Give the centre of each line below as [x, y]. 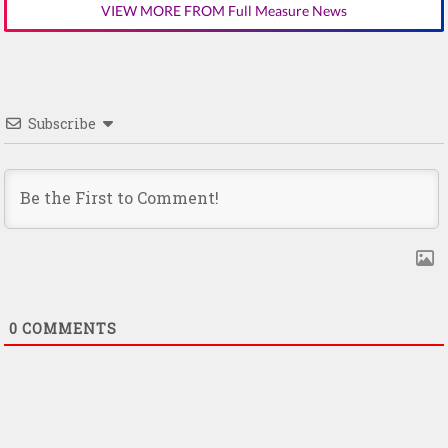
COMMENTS [67, 328]
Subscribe [62, 123]
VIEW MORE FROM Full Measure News [224, 11]
